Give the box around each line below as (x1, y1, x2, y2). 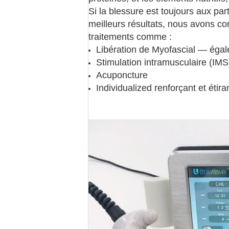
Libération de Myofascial (96, 44, 195, 55)
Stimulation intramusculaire (96, 57, 207, 67)
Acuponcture (96, 70, 148, 80)
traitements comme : (88, 32, 172, 42)
